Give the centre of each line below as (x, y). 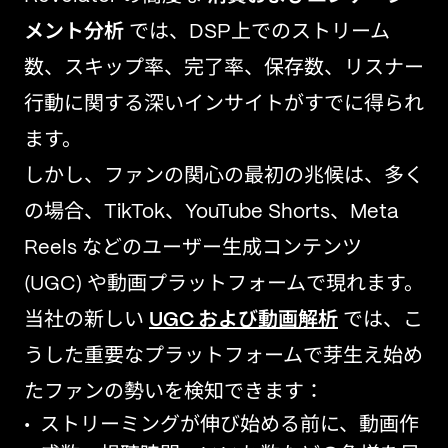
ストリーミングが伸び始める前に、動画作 (229, 425)
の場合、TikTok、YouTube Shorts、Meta (211, 212)
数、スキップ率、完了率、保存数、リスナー (224, 68)
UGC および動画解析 (243, 320)
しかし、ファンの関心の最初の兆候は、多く (224, 176)
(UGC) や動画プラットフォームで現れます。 (224, 284)
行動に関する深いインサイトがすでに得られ (224, 104)
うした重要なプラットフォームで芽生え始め (223, 356)
